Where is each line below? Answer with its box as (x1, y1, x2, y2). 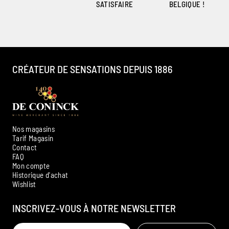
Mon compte (12, 161, 50, 170)
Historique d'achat (12, 170, 68, 179)
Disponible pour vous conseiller (44, 187, 125, 196)
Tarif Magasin (12, 133, 54, 143)
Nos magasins (12, 124, 55, 133)
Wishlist (12, 179, 36, 189)
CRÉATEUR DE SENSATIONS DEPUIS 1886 (12, 62, 172, 75)
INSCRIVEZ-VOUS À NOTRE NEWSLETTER (12, 201, 176, 214)
